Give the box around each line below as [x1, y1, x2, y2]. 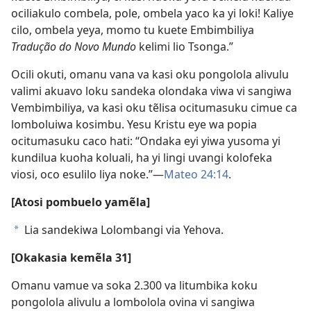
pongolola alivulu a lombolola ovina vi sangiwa [11, 294, 255, 310]
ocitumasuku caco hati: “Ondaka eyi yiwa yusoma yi [11, 133, 280, 149]
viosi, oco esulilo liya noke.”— [11, 167, 164, 182]
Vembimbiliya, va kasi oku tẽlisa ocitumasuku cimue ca [11, 100, 297, 115]
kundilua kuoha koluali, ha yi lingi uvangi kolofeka [11, 150, 272, 165]
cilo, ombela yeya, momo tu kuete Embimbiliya [11, 22, 254, 37]
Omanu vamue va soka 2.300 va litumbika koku [11, 278, 258, 293]
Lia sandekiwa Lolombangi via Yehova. [22, 222, 224, 237]
